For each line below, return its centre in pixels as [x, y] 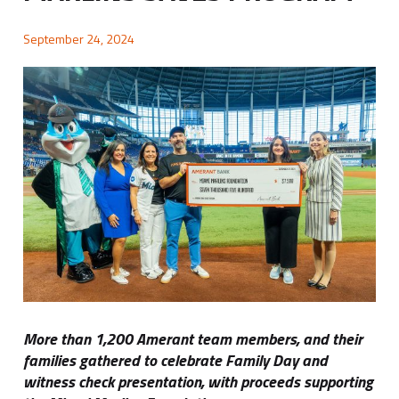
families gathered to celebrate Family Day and [176, 360]
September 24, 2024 [79, 38]
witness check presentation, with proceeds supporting [199, 381]
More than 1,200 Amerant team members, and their [193, 338]
